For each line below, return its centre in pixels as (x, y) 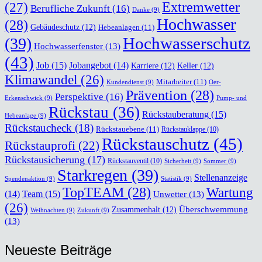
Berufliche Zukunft (70, 8)
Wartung (230, 192)
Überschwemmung (213, 209)
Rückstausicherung (45, 159)
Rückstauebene (120, 129)
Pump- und (232, 98)
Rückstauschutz (156, 144)
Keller (187, 65)
